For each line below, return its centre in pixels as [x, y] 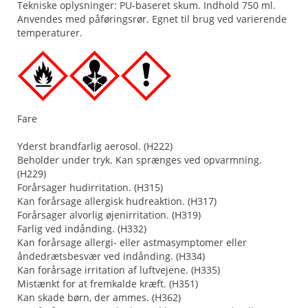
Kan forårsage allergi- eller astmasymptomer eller [132, 242]
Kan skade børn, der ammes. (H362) [99, 297]
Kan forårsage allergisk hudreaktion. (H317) [117, 201]
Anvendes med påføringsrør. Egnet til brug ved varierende [152, 19]
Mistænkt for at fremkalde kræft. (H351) [108, 284]
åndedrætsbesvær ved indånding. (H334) [111, 256]
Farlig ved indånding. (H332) [82, 229]
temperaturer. [50, 33]
